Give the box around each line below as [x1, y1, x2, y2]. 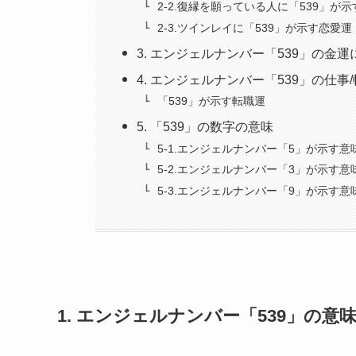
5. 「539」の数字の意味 [137, 120, 274, 134]
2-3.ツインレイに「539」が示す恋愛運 [157, 21, 352, 34]
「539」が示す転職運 [157, 95, 265, 108]
